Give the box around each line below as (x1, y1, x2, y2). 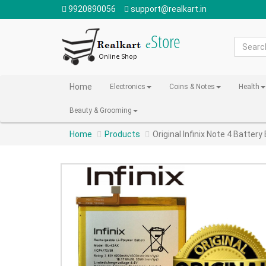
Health (239, 83, 259, 91)
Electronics (110, 83, 145, 91)
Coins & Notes (169, 83, 215, 91)
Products (104, 129, 140, 139)
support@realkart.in (129, 4, 207, 14)
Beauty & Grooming (69, 106, 132, 115)
